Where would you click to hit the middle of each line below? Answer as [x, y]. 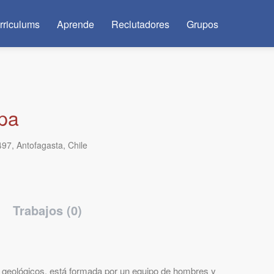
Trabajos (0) [47, 210]
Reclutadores [140, 24]
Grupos [202, 24]
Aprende [76, 24]
